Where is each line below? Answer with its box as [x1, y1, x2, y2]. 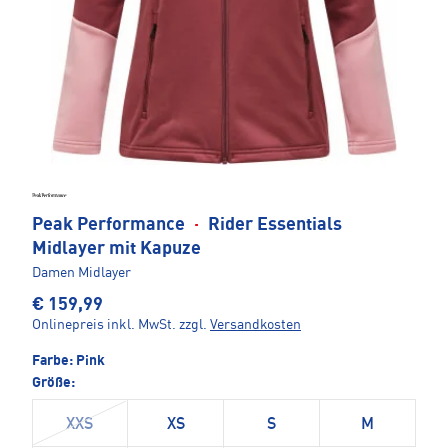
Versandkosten [210, 317, 301, 332]
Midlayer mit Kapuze [32, 239, 201, 258]
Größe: [32, 375, 75, 390]
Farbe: [32, 353, 76, 368]
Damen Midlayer [32, 265, 131, 280]
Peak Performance [32, 215, 189, 234]
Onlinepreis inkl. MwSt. [32, 317, 176, 332]
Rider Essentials [204, 215, 342, 234]
